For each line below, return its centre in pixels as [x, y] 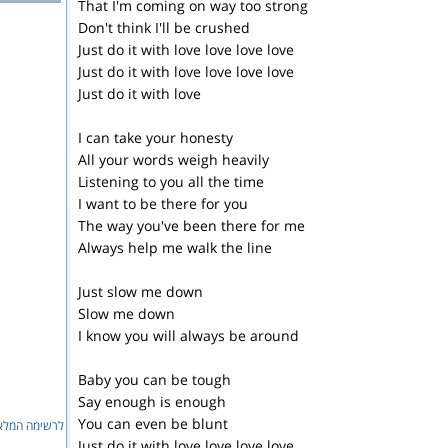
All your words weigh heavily [173, 159]
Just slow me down [140, 291]
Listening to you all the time [171, 181]
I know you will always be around [188, 335]
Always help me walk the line [175, 247]
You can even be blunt [153, 423]
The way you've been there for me [191, 225]
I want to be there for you [163, 203]
